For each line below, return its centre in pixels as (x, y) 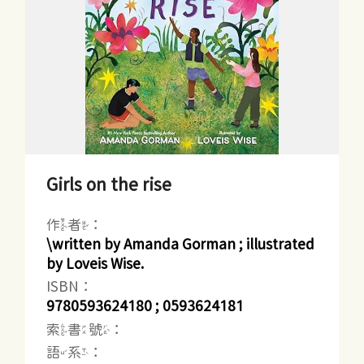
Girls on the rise (109, 184)
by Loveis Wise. (95, 263)
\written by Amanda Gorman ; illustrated (181, 244)
